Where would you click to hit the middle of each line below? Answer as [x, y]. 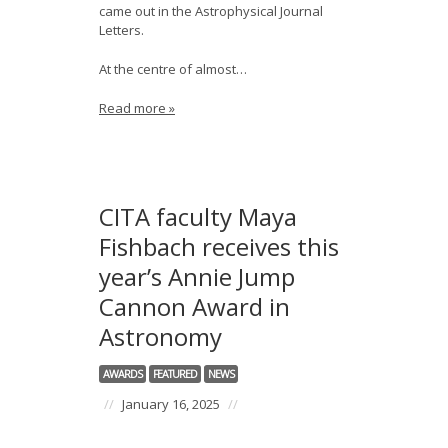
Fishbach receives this [219, 246]
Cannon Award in [194, 306]
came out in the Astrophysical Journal [211, 11]
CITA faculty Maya [198, 216]
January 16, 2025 [171, 404]
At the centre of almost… [173, 69]
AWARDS [122, 374]
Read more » [137, 108]
